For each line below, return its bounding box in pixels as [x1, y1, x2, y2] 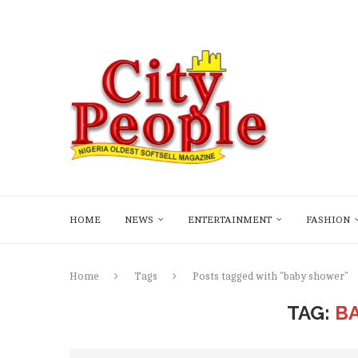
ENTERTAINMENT [188, 214, 272, 225]
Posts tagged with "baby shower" [193, 271, 348, 282]
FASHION [306, 214, 350, 225]
